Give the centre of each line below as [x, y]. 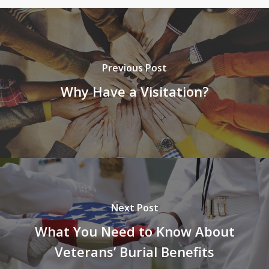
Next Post [134, 207]
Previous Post [134, 68]
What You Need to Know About [134, 231]
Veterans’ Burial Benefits [134, 251]
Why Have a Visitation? [134, 91]
